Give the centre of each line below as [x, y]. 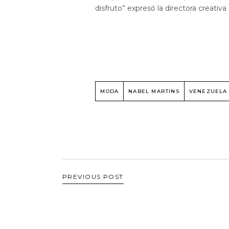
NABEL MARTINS [154, 91]
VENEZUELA [208, 91]
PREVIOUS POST [93, 177]
